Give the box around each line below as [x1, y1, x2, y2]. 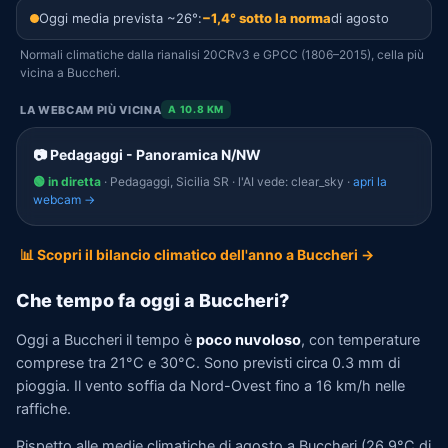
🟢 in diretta [33, 174, 101, 189]
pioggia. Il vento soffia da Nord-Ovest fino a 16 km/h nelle [16, 376, 405, 395]
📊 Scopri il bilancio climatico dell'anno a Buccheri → [20, 246, 374, 263]
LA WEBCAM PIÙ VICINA [20, 102, 162, 117]
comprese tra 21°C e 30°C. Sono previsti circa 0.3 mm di [16, 353, 400, 372]
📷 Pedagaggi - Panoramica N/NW [33, 146, 261, 163]
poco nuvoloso [196, 330, 301, 349]
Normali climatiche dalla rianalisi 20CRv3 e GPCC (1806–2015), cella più [20, 47, 424, 62]
